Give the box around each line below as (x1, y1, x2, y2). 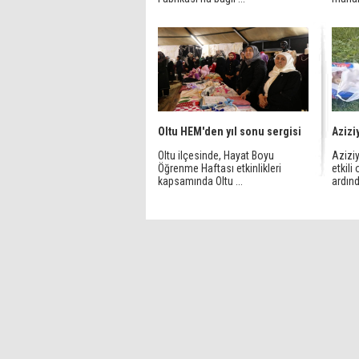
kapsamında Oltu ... (158, 175, 243, 188)
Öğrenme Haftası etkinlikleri (158, 162, 281, 175)
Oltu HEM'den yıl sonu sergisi (158, 125, 301, 138)
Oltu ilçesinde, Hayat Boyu (158, 149, 274, 162)
